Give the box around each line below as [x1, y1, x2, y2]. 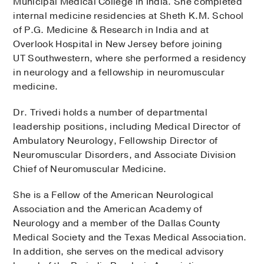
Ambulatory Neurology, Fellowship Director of [13, 134, 218, 148]
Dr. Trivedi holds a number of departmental [13, 106, 207, 120]
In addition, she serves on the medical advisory [13, 245, 224, 259]
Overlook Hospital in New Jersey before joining [13, 38, 223, 51]
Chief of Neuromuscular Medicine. [13, 163, 167, 176]
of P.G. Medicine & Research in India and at [13, 24, 209, 37]
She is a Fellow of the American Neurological [13, 189, 214, 202]
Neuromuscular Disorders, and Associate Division [13, 148, 236, 162]
